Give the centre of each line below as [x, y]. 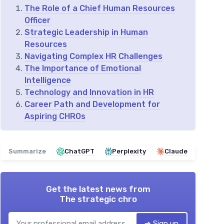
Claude [176, 151]
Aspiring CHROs [55, 116]
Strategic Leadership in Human [86, 32]
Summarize [27, 151]
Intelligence [48, 80]
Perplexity [129, 151]
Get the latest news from [98, 189]
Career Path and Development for [92, 104]
